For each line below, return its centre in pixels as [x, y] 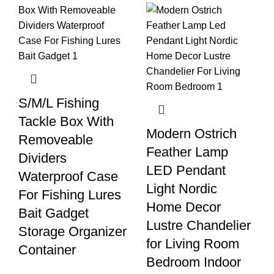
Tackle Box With [66, 122]
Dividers [43, 158]
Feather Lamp [187, 152]
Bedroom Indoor [194, 262]
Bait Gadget [54, 213]
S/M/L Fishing [59, 103]
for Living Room [193, 244]
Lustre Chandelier [198, 226]
